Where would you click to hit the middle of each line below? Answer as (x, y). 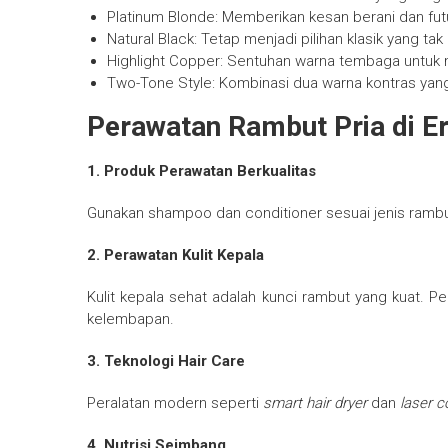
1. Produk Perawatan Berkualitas (201, 171)
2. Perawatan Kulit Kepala (175, 255)
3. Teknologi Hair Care (166, 361)
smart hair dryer (315, 403)
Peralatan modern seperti (175, 403)
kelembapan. (130, 319)
